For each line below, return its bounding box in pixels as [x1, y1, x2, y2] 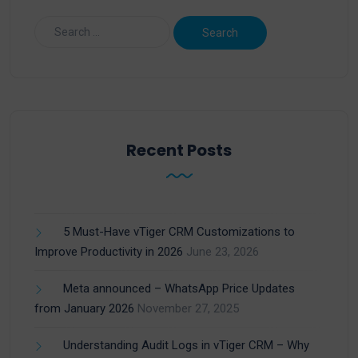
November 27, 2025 [137, 301, 239, 316]
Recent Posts [126, 139, 232, 162]
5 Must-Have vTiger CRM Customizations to [63, 225, 295, 240]
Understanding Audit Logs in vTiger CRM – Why [63, 338, 309, 353]
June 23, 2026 [186, 245, 259, 260]
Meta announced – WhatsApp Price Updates [63, 281, 295, 296]
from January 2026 [34, 301, 134, 316]
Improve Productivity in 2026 [34, 245, 183, 260]
